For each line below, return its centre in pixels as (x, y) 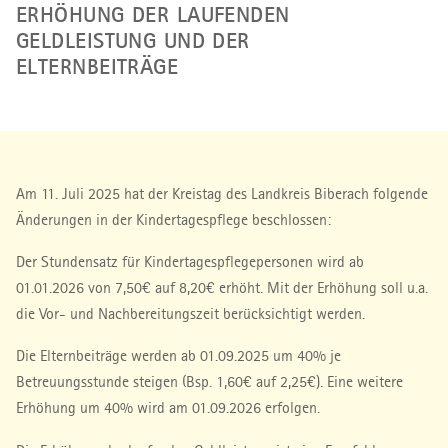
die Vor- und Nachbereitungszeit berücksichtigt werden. (190, 313)
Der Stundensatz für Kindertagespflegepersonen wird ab (190, 261)
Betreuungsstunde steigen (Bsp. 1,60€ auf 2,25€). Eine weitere (209, 382)
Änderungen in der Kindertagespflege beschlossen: (173, 219)
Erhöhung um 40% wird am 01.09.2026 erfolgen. (168, 408)
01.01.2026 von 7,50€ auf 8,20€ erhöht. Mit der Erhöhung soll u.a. (222, 287)
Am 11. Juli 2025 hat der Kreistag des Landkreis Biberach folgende (222, 193)
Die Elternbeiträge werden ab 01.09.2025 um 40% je (178, 356)
